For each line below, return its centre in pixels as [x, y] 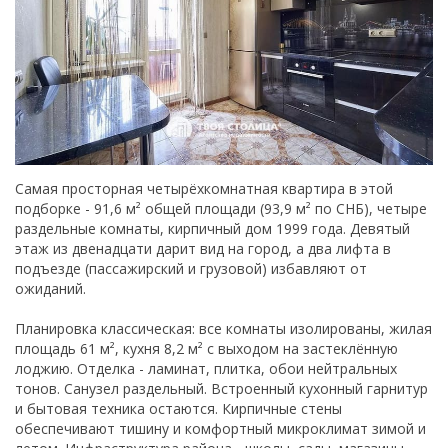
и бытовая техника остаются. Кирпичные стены [178, 409]
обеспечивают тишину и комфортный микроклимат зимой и [220, 429]
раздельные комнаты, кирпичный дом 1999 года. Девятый [212, 229]
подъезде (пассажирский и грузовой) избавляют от [191, 269]
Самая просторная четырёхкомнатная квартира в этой [204, 189]
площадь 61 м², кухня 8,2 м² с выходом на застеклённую [206, 349]
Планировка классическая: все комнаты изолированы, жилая [223, 329]
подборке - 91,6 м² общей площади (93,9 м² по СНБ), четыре [221, 209]
